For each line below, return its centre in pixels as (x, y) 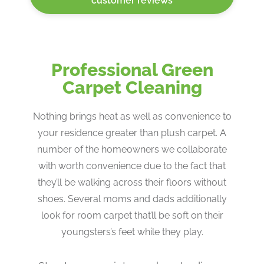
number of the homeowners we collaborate (132, 150)
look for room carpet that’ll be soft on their (132, 216)
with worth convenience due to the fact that (132, 166)
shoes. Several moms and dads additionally (132, 199)
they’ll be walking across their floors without (132, 183)
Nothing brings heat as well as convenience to (132, 117)
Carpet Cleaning (132, 88)
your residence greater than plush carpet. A (132, 133)
